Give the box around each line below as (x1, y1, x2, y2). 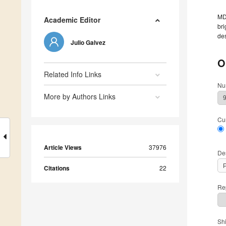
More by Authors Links (44, 91, 116, 101)
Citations (44, 163, 70, 173)
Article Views (44, 142, 82, 152)
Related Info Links (44, 69, 101, 79)
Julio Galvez (71, 37, 105, 47)
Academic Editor (44, 14, 100, 25)
